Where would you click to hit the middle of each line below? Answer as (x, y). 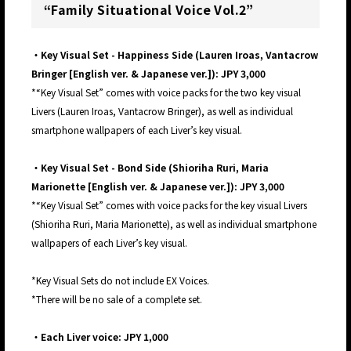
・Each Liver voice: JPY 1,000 (100, 337)
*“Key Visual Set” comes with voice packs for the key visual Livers (169, 205)
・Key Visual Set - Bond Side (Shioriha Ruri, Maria (150, 168)
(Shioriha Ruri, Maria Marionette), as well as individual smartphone (174, 224)
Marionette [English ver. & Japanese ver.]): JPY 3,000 (159, 186)
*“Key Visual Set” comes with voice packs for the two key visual (166, 92)
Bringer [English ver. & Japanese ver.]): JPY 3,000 (150, 74)
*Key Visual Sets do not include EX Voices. (120, 280)
